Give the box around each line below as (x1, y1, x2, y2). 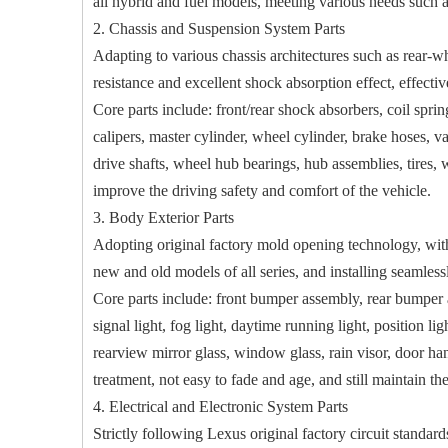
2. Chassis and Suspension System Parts (93, 20, 345, 37)
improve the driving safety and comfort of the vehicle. (93, 182, 431, 199)
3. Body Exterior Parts (93, 209, 234, 226)
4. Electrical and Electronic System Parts (93, 398, 348, 415)
